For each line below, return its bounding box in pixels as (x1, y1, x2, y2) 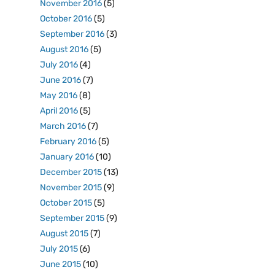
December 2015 (40, 167, 102, 177)
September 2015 (40, 213, 104, 223)
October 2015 (40, 198, 92, 208)
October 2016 (40, 14, 92, 24)
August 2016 (40, 44, 88, 55)
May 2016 (40, 90, 77, 101)
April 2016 (40, 106, 78, 116)
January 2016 (40, 152, 94, 162)
